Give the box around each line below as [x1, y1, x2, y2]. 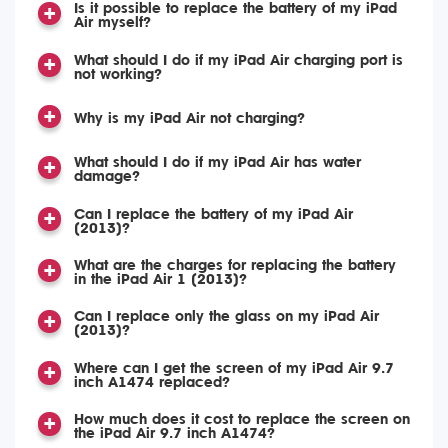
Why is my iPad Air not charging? [73, 110, 305, 128]
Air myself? [73, 14, 151, 32]
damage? [73, 168, 140, 186]
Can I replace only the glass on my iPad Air [73, 308, 379, 326]
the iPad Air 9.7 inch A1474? [73, 424, 275, 442]
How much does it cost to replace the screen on [73, 410, 410, 428]
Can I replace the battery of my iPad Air [73, 205, 353, 223]
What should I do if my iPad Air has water [73, 154, 361, 172]
